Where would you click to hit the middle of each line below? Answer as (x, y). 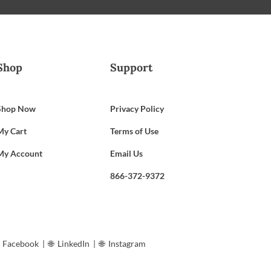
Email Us (127, 153)
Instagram (127, 243)
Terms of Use (135, 131)
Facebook (21, 243)
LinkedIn (74, 243)
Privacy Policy (137, 108)
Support (132, 67)
